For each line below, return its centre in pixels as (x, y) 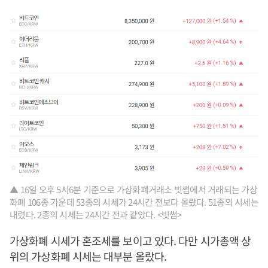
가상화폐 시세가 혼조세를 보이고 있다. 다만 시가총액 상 (130, 240)
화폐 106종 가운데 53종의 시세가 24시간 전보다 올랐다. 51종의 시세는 (134, 202)
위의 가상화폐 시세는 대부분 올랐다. (88, 256)
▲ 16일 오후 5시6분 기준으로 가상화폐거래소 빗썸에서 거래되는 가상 (133, 189)
